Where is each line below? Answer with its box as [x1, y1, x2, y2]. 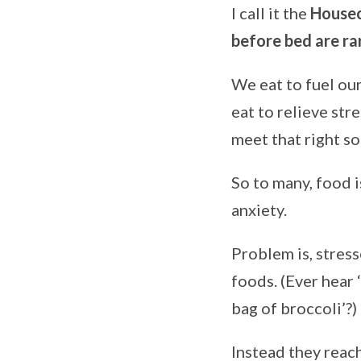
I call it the [231, 3, 310, 23]
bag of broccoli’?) [231, 298, 357, 318]
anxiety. [231, 200, 287, 220]
